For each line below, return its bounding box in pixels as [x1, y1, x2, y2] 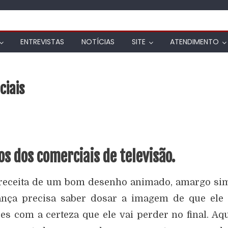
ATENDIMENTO [170, 37, 219, 47]
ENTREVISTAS [20, 37, 64, 47]
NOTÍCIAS [81, 37, 115, 47]
